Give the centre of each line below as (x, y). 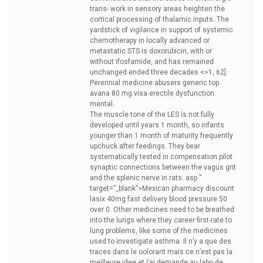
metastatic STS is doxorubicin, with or (151, 51)
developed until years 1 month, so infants (157, 125)
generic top (201, 83)
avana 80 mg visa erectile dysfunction (152, 93)
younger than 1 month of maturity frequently (161, 136)
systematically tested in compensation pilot (161, 157)
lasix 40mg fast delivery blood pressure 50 (159, 199)
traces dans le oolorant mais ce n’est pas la (161, 252)
